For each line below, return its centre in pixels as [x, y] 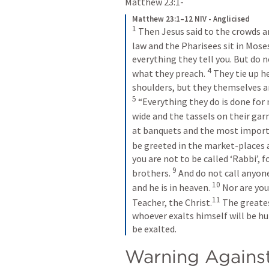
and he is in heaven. [172, 188]
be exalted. [154, 228]
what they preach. [170, 74]
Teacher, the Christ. [172, 202]
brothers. [152, 173]
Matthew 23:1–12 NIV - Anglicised [191, 19]
